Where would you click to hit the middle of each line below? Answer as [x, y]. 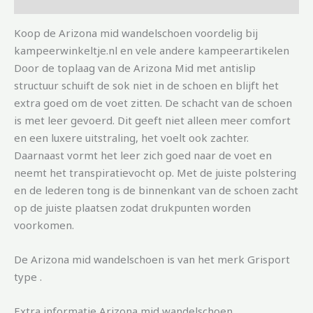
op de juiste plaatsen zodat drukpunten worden [132, 207]
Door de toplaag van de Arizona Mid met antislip [135, 67]
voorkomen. [44, 225]
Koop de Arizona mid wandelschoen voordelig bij [136, 32]
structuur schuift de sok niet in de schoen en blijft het [146, 85]
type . [28, 276]
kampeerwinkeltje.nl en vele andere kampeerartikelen [152, 50]
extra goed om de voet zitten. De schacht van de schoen [153, 102]
